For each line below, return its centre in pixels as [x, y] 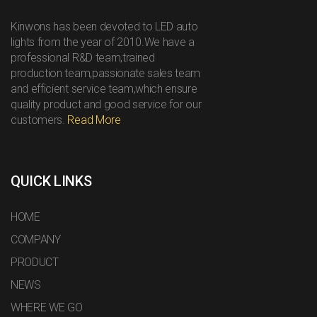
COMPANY [36, 239]
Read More [94, 120]
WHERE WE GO [47, 307]
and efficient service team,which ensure [104, 88]
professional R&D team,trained [83, 57]
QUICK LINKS [51, 181]
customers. [39, 120]
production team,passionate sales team [106, 73]
